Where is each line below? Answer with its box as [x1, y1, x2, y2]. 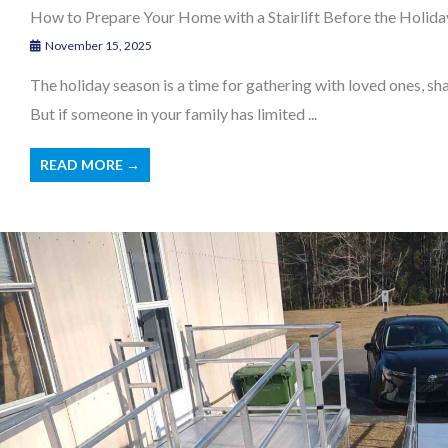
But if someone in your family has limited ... [30, 104, 317, 124]
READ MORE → [40, 156, 140, 174]
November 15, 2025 [43, 38, 152, 54]
